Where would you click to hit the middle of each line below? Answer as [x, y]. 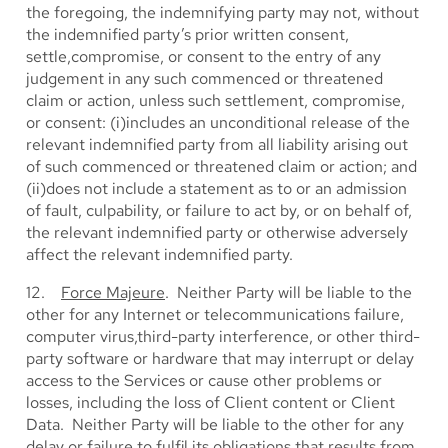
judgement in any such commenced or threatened [204, 78]
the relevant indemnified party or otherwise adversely [217, 232]
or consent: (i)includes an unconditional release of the [218, 122]
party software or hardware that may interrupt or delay [220, 358]
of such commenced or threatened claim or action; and [221, 166]
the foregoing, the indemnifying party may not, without [222, 12]
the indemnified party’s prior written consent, [187, 34]
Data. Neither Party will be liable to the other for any [215, 424]
